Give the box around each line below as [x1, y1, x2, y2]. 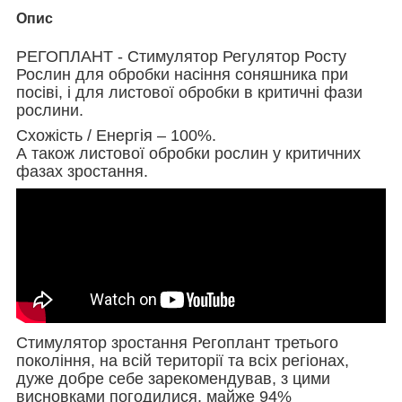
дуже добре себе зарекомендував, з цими [16, 369, 330, 388]
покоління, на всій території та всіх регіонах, [16, 351, 349, 370]
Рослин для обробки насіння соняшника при [16, 65, 348, 83]
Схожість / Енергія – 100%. [16, 126, 216, 144]
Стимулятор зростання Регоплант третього [16, 333, 338, 352]
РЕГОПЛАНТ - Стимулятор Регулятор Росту [16, 47, 346, 66]
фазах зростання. [16, 162, 148, 180]
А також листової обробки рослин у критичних [16, 144, 361, 162]
